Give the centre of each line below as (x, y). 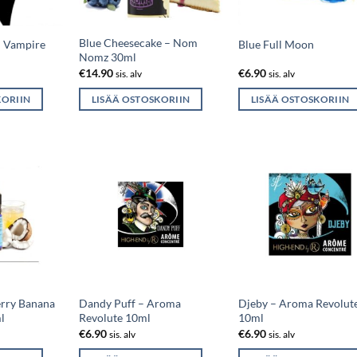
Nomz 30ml (107, 57)
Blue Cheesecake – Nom (138, 43)
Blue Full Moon (276, 44)
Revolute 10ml (114, 318)
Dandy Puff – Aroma (129, 304)
